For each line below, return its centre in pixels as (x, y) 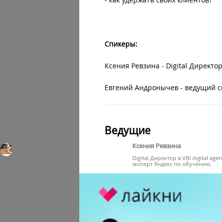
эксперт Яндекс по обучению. (172, 164)
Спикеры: (121, 44)
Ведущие (128, 130)
